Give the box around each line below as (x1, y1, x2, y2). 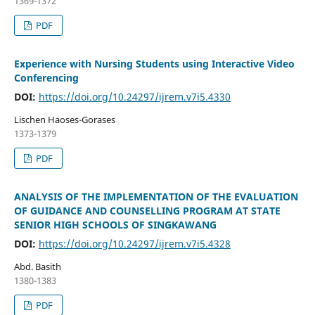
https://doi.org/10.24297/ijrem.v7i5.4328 (38, 236, 231, 250)
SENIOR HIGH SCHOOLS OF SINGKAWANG (13, 217, 217, 231)
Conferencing (13, 70, 79, 84)
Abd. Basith (13, 259, 61, 273)
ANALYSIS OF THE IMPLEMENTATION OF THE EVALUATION (13, 189, 298, 203)
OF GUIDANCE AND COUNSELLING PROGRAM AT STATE (13, 203, 281, 217)
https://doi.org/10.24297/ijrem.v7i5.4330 (38, 89, 231, 103)
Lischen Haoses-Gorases (13, 112, 115, 126)
